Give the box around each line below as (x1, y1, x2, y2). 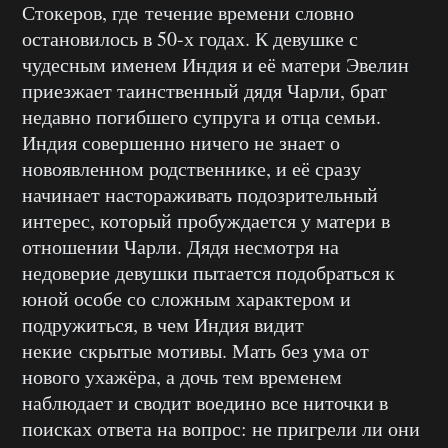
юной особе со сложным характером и (22, 285, 351, 313)
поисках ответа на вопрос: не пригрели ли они (22, 415, 420, 443)
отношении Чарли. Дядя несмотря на (22, 233, 339, 261)
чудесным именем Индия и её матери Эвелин (22, 51, 409, 79)
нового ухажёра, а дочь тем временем (22, 363, 342, 391)
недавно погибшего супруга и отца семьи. (22, 103, 381, 131)
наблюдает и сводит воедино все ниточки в (22, 389, 388, 417)
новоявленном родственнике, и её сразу (22, 155, 361, 183)
